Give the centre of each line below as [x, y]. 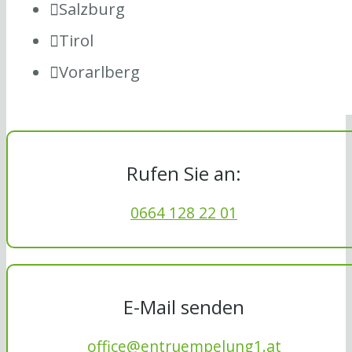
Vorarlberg [99, 71]
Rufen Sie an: [184, 173]
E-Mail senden [184, 307]
